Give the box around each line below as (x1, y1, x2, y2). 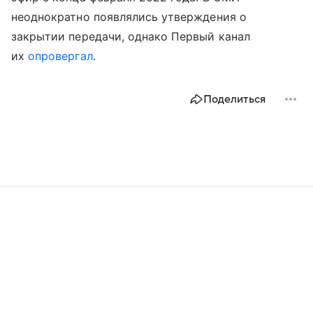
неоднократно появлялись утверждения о (11, 9, 247, 24)
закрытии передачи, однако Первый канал (11, 29, 250, 43)
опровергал (28, 48, 93, 63)
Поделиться (203, 92, 265, 105)
